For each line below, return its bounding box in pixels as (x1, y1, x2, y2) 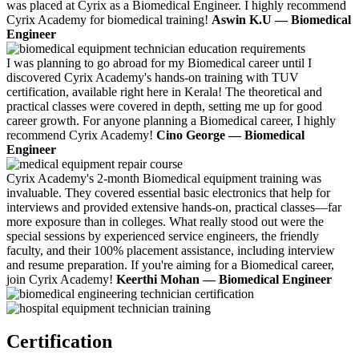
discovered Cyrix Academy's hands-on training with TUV (6, 70, 299, 84)
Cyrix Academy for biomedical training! (6, 12, 212, 26)
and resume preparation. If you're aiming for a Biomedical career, (6, 257, 334, 272)
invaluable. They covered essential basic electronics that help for (6, 185, 330, 200)
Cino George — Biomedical (156, 127, 305, 142)
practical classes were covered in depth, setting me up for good (6, 99, 322, 113)
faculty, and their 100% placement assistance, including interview (6, 243, 335, 257)
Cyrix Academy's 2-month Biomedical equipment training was (6, 171, 321, 185)
